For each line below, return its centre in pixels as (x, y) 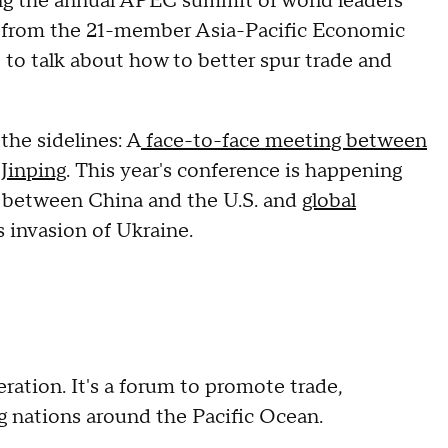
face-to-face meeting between (284, 141)
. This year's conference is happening (234, 171)
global (329, 201)
